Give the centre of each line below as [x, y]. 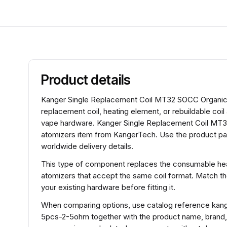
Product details [86, 80]
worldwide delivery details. [87, 146]
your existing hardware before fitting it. [108, 187]
